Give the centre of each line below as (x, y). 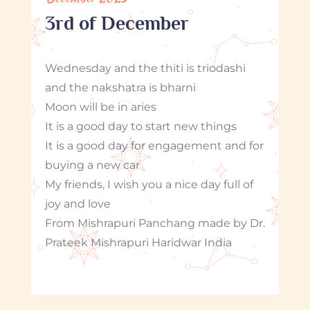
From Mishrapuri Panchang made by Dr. (155, 223)
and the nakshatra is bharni (120, 87)
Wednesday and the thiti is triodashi (145, 68)
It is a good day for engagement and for (154, 145)
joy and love (77, 203)
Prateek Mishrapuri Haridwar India (138, 242)
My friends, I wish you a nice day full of (149, 184)
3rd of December (117, 23)
